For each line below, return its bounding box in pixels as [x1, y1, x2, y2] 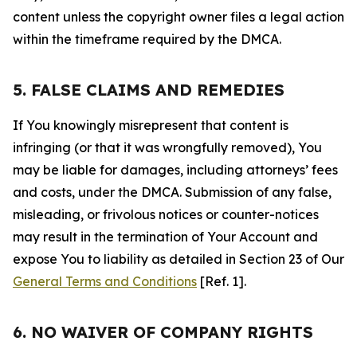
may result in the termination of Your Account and [13, 229, 318, 245]
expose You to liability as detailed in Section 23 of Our [13, 251, 344, 267]
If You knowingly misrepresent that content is [13, 117, 288, 133]
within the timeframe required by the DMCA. [13, 31, 281, 47]
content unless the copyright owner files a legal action [13, 9, 344, 25]
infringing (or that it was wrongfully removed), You [13, 139, 322, 155]
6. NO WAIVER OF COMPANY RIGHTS [13, 322, 313, 342]
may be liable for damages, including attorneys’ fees [13, 162, 338, 178]
